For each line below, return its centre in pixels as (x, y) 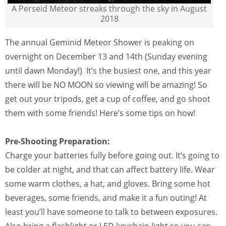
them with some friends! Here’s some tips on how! (100, 113)
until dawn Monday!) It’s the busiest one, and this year (108, 70)
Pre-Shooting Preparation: (58, 141)
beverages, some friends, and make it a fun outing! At (106, 197)
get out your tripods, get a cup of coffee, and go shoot (108, 99)
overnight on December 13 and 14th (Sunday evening (106, 56)
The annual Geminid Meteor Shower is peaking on (100, 42)
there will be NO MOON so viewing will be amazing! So (106, 84)
